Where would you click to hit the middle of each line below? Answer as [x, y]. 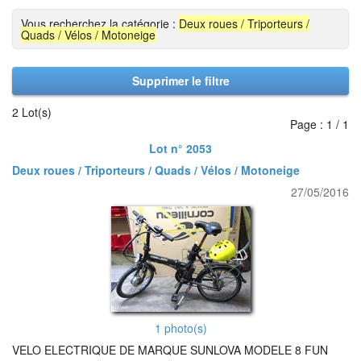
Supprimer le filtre [180, 81]
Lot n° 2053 [180, 148]
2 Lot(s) [32, 112]
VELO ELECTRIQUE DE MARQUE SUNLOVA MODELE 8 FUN [170, 350]
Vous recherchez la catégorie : [100, 23]
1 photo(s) [180, 328]
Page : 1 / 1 [320, 124]
